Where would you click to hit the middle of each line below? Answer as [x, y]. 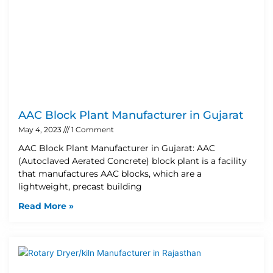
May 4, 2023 [41, 129]
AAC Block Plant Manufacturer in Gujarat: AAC [117, 148]
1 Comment [92, 129]
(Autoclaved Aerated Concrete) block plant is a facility [133, 161]
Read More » [46, 206]
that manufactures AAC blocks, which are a [110, 173]
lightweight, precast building [80, 186]
